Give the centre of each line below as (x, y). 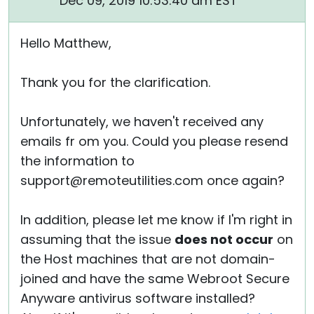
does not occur (224, 239)
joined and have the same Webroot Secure (155, 279)
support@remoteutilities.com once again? (152, 180)
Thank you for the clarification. (115, 82)
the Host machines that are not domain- (148, 259)
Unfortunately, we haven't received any (142, 122)
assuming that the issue (97, 239)
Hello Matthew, (66, 43)
